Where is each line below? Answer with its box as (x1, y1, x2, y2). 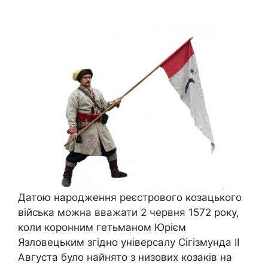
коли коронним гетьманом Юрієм (18, 221, 186, 233)
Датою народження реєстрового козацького (18, 191, 242, 203)
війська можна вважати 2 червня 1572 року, (18, 206, 239, 218)
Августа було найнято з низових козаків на (18, 251, 232, 263)
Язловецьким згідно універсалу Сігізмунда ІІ (18, 236, 239, 248)
